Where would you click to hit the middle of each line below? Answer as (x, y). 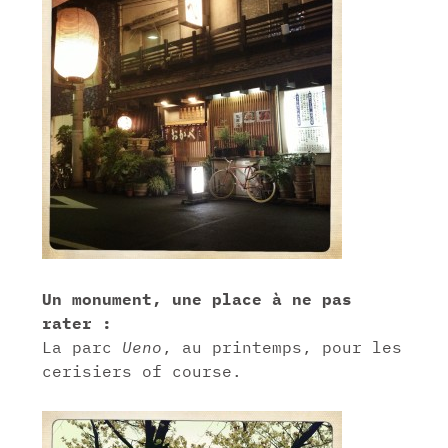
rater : (77, 322)
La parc (82, 346)
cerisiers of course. (142, 370)
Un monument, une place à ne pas (197, 298)
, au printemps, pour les (282, 346)
